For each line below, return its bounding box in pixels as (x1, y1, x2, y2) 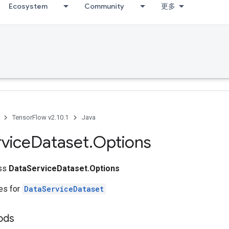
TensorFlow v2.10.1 (12, 113, 68, 121)
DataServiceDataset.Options (9, 164, 120, 173)
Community (84, 2, 124, 11)
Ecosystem (9, 2, 48, 11)
